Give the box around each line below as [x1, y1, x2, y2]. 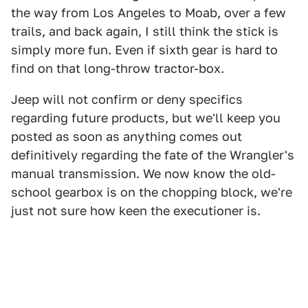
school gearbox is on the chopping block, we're [11, 185, 292, 199]
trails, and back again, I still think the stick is [11, 24, 278, 38]
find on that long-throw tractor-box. [11, 61, 224, 76]
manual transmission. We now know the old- [11, 166, 276, 181]
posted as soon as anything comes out [11, 129, 242, 144]
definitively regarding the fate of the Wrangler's [11, 148, 294, 162]
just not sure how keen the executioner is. [11, 203, 261, 218]
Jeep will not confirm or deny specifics [11, 92, 243, 107]
